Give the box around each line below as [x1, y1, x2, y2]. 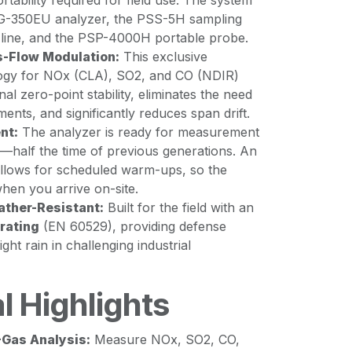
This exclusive [119, 49, 207, 64]
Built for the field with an [104, 200, 254, 215]
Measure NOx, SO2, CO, [90, 332, 240, 347]
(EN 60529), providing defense [39, 218, 226, 234]
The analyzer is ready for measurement [18, 124, 259, 140]
